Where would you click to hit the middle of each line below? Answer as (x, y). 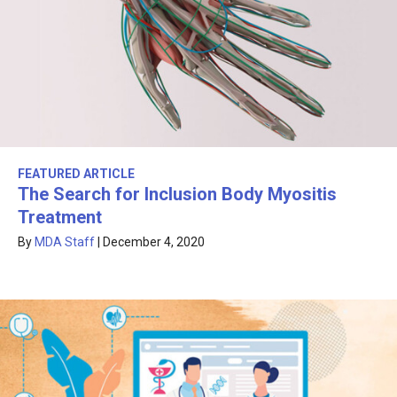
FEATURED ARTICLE (76, 174)
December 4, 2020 (154, 242)
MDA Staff (65, 242)
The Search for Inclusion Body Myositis (177, 195)
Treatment (60, 218)
